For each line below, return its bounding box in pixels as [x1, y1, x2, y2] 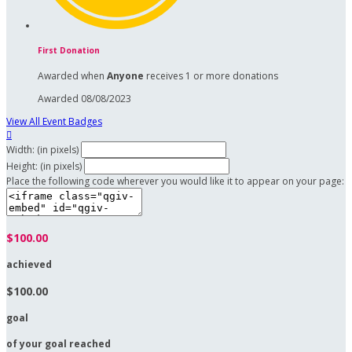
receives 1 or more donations [144, 68, 278, 82]
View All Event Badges [6, 114, 102, 128]
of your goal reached [6, 336, 111, 350]
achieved [6, 257, 52, 271]
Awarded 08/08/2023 [38, 91, 131, 105]
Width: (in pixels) [6, 142, 79, 156]
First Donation [38, 45, 100, 57]
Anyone [107, 68, 144, 82]
